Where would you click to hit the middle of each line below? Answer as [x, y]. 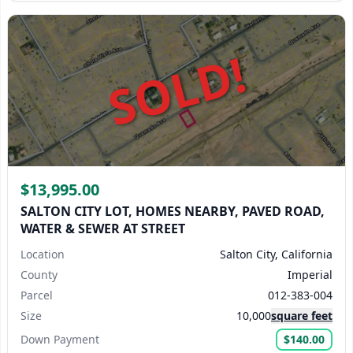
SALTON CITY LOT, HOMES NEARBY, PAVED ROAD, [173, 211]
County [39, 275]
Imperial [310, 275]
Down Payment [60, 339]
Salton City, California [276, 254]
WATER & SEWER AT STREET [103, 229]
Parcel [37, 295]
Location [43, 254]
